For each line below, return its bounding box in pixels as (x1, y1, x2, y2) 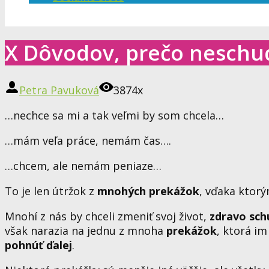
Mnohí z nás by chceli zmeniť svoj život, (5, 208, 207, 223)
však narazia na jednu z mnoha (5, 223, 166, 238)
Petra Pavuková (19, 82, 99, 97)
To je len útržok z (5, 183, 97, 198)
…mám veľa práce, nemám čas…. (5, 133, 171, 148)
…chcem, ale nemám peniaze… (5, 158, 162, 173)
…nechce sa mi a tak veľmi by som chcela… (5, 107, 224, 122)
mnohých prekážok (97, 183, 199, 198)
